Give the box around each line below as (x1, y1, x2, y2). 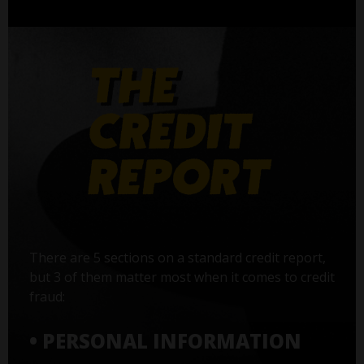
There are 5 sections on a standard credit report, (28, 248, 326, 266)
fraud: (28, 287, 65, 305)
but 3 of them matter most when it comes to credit (28, 267, 335, 286)
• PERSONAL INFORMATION (28, 327, 301, 354)
